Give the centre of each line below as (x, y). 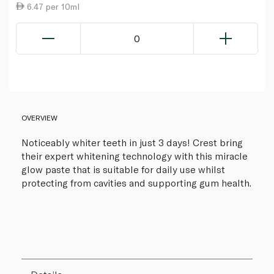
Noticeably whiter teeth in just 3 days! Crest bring (132, 142)
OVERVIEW (39, 117)
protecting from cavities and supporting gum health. (136, 182)
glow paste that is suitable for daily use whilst (123, 169)
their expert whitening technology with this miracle (135, 155)
